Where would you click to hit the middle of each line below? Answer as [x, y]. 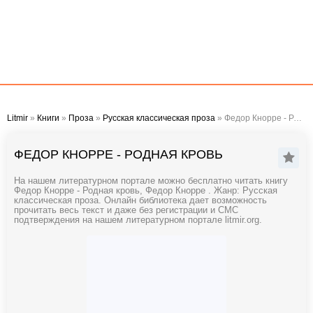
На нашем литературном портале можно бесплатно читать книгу [151, 181]
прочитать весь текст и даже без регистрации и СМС [126, 210]
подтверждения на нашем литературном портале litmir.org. [138, 220]
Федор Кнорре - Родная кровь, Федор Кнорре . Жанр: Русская [146, 191]
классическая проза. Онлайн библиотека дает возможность [140, 201]
